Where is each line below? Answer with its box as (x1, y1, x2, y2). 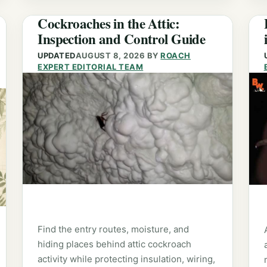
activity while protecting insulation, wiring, (38, 253, 216, 265)
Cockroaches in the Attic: (38, 13, 179, 33)
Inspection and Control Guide (38, 28, 206, 49)
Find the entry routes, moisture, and (38, 223, 190, 235)
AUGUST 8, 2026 (75, 51, 145, 61)
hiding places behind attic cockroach (38, 238, 192, 250)
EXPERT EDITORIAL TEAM (38, 62, 144, 72)
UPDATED (38, 51, 76, 61)
